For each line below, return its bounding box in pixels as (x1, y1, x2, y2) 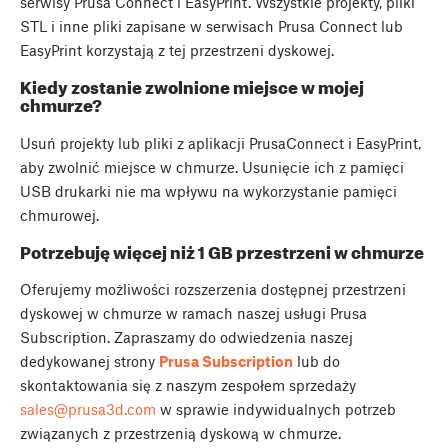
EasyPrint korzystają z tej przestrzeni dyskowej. (20, 40, 334, 59)
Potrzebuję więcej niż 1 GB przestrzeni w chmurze (20, 242, 424, 263)
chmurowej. (20, 205, 99, 224)
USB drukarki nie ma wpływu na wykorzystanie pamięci (20, 181, 397, 200)
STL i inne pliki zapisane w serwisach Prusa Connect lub (20, 16, 403, 35)
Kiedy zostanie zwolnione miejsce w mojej (20, 77, 364, 98)
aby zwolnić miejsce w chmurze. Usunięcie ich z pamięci (20, 157, 404, 176)
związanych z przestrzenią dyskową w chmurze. (20, 424, 341, 443)
